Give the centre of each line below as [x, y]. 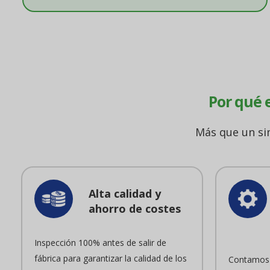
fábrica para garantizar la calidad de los [111, 258]
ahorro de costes [135, 209]
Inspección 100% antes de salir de [100, 243]
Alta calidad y [125, 193]
